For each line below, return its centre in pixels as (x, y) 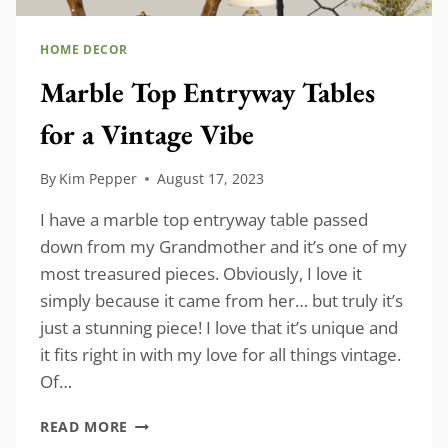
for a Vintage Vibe (147, 133)
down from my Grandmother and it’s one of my (223, 247)
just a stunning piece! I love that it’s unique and (219, 328)
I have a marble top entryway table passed (204, 220)
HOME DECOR (84, 48)
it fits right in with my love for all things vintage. (220, 355)
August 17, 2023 (211, 179)
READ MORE (84, 427)
